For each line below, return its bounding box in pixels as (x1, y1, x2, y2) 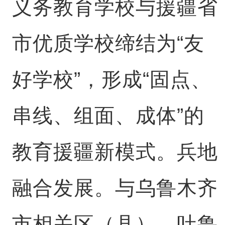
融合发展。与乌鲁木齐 (12, 177, 218, 199)
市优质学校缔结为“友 (12, 32, 204, 54)
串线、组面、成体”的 (12, 104, 204, 127)
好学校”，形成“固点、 (12, 68, 211, 90)
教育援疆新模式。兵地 (12, 141, 218, 163)
